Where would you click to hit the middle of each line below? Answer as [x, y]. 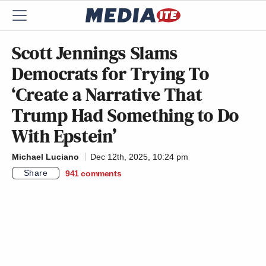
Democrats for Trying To [111, 74]
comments [101, 173]
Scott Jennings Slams [95, 53]
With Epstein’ [64, 136]
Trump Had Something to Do [126, 115]
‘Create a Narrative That [107, 94]
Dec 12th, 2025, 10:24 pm [139, 157]
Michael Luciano [45, 157]
